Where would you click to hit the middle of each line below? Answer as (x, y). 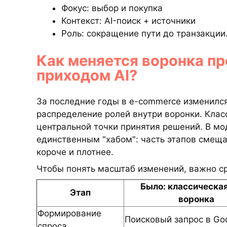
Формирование (69, 213)
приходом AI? (87, 75)
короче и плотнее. (75, 152)
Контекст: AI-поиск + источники (128, 21)
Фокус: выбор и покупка (112, 8)
